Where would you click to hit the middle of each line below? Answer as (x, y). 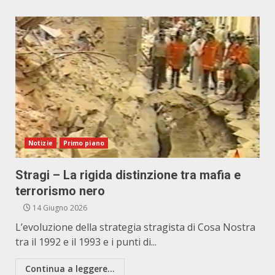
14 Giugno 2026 (59, 208)
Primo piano (83, 143)
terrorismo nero (60, 191)
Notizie (41, 143)
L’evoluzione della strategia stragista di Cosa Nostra (135, 227)
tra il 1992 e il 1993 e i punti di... (86, 242)
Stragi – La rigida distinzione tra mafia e (128, 175)
